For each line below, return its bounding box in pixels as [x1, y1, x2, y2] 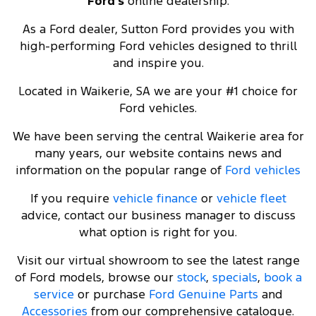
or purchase [73, 286, 149, 303]
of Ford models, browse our [14, 269, 177, 286]
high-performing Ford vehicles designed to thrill [19, 38, 297, 54]
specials [212, 269, 257, 286]
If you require [30, 190, 113, 207]
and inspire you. [112, 55, 204, 71]
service [33, 286, 74, 303]
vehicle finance [112, 190, 197, 207]
